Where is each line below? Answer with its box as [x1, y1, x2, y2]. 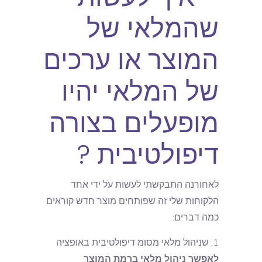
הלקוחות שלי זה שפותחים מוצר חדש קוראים [46, 195, 219, 208]
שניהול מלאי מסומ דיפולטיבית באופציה [56, 236, 209, 249]
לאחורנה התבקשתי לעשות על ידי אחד [71, 178, 219, 191]
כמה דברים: [173, 211, 219, 224]
